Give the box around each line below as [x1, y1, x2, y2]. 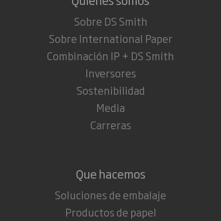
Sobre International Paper [48, 31, 173, 46]
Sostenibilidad [76, 82, 145, 98]
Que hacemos [75, 165, 146, 183]
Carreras [90, 117, 131, 133]
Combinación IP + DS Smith [47, 48, 174, 64]
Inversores [85, 65, 136, 81]
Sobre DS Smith [74, 13, 147, 29]
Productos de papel [65, 204, 156, 220]
